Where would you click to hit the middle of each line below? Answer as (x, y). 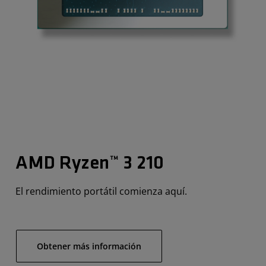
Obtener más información (89, 246)
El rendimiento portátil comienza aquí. (101, 191)
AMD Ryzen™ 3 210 (90, 164)
